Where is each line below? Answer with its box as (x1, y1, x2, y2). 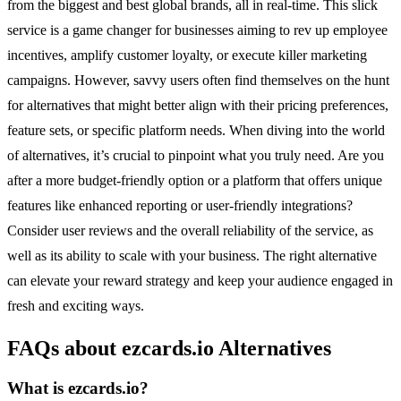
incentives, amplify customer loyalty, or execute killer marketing (7, 47, 367, 63)
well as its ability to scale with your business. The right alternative (7, 247, 377, 263)
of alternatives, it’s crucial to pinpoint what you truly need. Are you (7, 147, 384, 163)
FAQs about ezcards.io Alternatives (7, 336, 331, 360)
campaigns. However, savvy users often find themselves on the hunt (7, 72, 389, 88)
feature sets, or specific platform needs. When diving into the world (7, 122, 385, 138)
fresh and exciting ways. (7, 297, 144, 313)
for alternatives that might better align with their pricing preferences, (7, 97, 388, 113)
